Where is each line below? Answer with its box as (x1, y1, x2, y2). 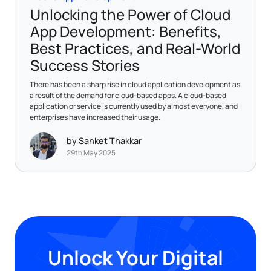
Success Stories (30, 54, 140, 75)
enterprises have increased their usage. (30, 111, 160, 122)
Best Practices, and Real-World (30, 38, 240, 58)
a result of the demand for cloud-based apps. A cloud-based (30, 90, 226, 100)
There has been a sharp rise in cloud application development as (30, 79, 240, 90)
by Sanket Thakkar (67, 135, 142, 147)
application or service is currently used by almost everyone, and (30, 100, 238, 111)
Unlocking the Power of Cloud (30, 4, 230, 24)
